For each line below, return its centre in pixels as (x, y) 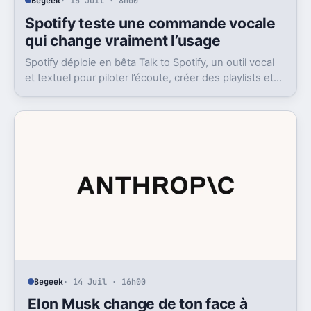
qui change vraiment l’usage (123, 41)
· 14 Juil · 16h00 (105, 281)
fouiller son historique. (78, 93)
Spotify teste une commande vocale (150, 24)
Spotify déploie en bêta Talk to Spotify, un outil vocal (150, 63)
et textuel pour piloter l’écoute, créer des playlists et (150, 78)
